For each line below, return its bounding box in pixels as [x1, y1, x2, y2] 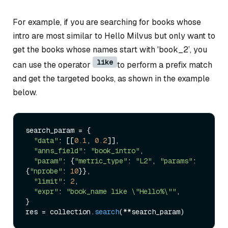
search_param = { [25, 125, 91, 135]
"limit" [34, 176, 62, 186]
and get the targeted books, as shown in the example [13, 73, 210, 84]
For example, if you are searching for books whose [13, 17, 201, 28]
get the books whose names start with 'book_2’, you [13, 44, 207, 55]
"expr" [34, 186, 58, 196]
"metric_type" [74, 156, 127, 165]
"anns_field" [34, 146, 82, 155]
